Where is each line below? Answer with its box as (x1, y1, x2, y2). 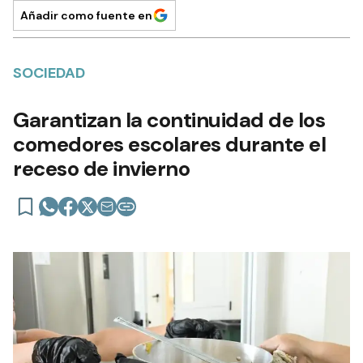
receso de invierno (13, 154, 190, 182)
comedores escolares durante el (13, 130, 326, 158)
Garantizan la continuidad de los (13, 105, 325, 134)
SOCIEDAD (13, 62, 85, 83)
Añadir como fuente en (20, 7, 152, 23)
